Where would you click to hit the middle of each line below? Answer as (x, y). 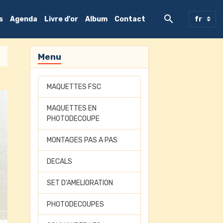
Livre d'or (61, 19)
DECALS (60, 161)
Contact (130, 19)
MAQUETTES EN (72, 108)
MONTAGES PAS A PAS (82, 140)
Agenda (24, 19)
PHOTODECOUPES (76, 204)
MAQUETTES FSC (74, 87)
